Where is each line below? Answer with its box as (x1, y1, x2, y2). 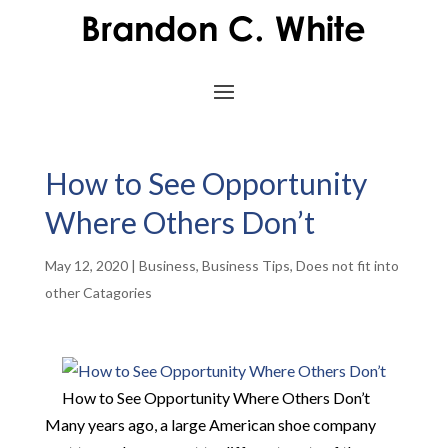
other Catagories (44, 284, 152, 301)
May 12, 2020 (44, 257, 128, 274)
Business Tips (201, 257, 290, 274)
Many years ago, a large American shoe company (44, 415, 376, 434)
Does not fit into (295, 257, 399, 274)
